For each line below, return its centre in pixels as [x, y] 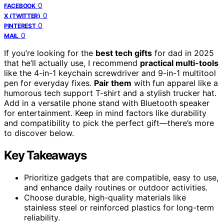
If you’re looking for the [50, 53]
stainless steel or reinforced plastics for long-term [119, 207]
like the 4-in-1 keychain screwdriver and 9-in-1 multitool [110, 73]
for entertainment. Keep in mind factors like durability [105, 113]
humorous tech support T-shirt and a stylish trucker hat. [110, 93]
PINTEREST [20, 25]
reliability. [42, 217]
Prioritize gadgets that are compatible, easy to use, [121, 177]
